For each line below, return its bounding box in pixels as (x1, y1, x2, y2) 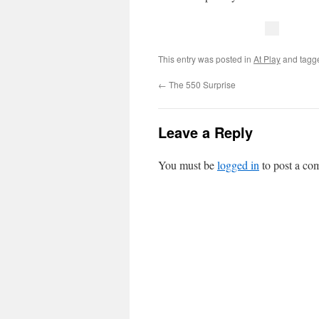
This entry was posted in (158, 53, 253, 65)
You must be (158, 157, 217, 172)
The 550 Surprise (167, 78, 236, 90)
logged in (217, 157, 259, 172)
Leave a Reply (158, 122, 253, 142)
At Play (253, 53, 281, 65)
